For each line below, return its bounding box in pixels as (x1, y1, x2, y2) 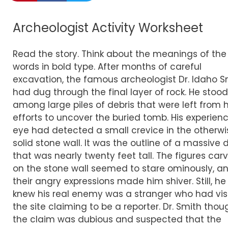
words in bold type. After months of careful (13, 61, 202, 73)
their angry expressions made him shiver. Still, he (13, 175, 226, 187)
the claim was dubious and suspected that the (13, 213, 221, 225)
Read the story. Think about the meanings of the (13, 48, 226, 60)
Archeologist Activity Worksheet (13, 19, 203, 36)
